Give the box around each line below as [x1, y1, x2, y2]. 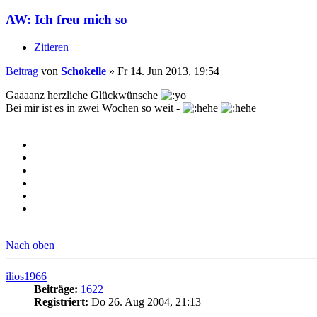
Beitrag [6, 65, 38, 78]
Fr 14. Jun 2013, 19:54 [117, 65, 219, 78]
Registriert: [34, 296, 88, 309]
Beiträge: [34, 283, 78, 296]
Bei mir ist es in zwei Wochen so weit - [6, 102, 183, 115]
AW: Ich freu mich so [6, 12, 127, 28]
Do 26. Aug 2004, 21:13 [88, 296, 201, 309]
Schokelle [61, 65, 106, 78]
